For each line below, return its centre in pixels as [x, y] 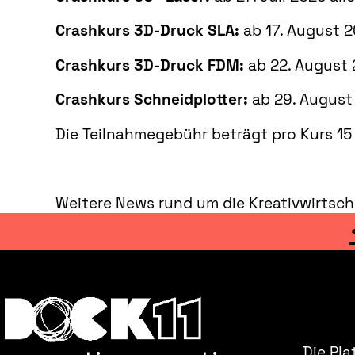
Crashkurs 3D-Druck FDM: [149, 65]
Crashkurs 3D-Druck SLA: [147, 31]
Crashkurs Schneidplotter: [151, 100]
